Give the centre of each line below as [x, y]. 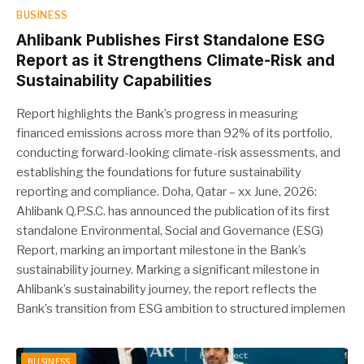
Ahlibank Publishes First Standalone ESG [171, 40]
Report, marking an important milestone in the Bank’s [161, 250]
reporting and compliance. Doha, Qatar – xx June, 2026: [167, 191]
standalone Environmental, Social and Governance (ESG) [170, 230]
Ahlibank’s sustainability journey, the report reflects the [167, 289]
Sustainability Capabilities [114, 80]
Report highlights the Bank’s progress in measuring [157, 113]
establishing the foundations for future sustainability [159, 172]
